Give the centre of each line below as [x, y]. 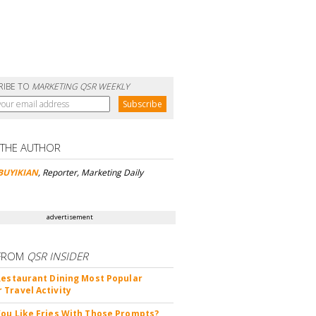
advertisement [70, 217]
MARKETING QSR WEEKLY [81, 86]
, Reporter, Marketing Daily [91, 172]
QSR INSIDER [58, 256]
